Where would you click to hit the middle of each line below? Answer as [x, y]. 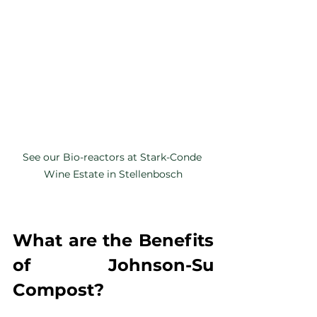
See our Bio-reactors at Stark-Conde [113, 157]
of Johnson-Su [113, 265]
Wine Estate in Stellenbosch [113, 174]
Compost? [58, 289]
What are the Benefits [113, 240]
